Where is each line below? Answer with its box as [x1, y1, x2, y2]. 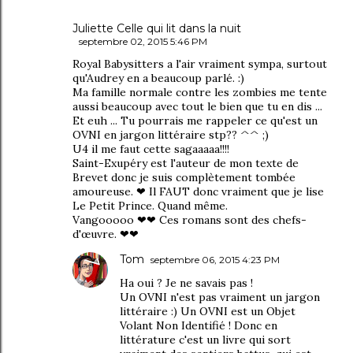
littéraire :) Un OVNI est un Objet [120, 303, 295, 318]
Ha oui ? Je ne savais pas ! [120, 275, 253, 290]
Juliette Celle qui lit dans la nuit [72, 20, 241, 35]
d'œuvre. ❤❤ [72, 226, 139, 241]
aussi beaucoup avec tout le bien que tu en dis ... [72, 98, 322, 113]
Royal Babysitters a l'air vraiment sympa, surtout [72, 56, 327, 71]
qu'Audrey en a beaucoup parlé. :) [72, 70, 244, 85]
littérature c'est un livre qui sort [120, 332, 291, 347]
